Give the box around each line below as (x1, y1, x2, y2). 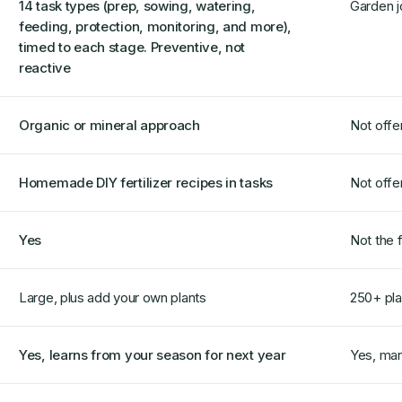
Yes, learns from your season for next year (19, 346, 286, 363)
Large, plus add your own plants (19, 289, 206, 306)
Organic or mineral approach (19, 117, 200, 134)
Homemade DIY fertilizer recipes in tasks (19, 174, 273, 191)
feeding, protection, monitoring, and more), (19, 18, 293, 35)
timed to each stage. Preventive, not (19, 39, 246, 56)
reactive (19, 59, 71, 76)
